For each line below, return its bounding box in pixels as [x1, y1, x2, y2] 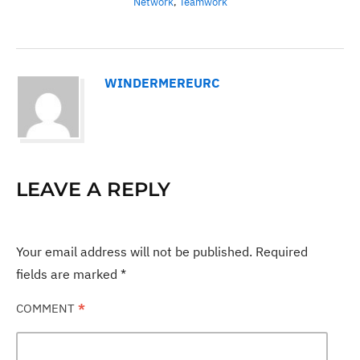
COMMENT [16, 301, 78, 316]
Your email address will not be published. [16, 243, 252, 260]
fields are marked [16, 266, 121, 282]
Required [256, 243, 308, 260]
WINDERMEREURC [104, 75, 219, 91]
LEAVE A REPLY [16, 178, 170, 201]
